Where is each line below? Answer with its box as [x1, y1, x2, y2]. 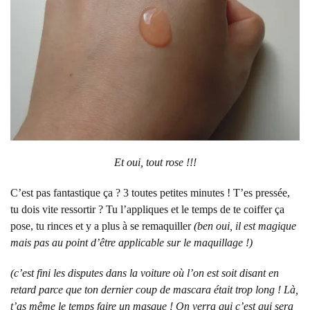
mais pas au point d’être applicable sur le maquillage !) [10, 237, 253, 249]
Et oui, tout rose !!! [113, 156, 197, 169]
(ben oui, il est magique [194, 220, 296, 232]
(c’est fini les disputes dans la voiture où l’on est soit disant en [10, 267, 279, 280]
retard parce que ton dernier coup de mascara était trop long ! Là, [10, 284, 298, 296]
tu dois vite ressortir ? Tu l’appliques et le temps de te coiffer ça [10, 203, 284, 216]
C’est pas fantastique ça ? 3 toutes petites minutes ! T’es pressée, [10, 187, 290, 199]
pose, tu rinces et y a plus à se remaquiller [10, 220, 194, 232]
